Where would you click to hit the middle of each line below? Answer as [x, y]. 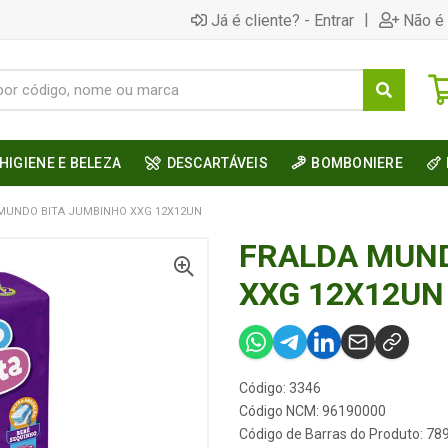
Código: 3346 [280, 388]
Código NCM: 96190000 [312, 411]
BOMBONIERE [357, 163]
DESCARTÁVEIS [217, 163]
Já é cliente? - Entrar [282, 20]
